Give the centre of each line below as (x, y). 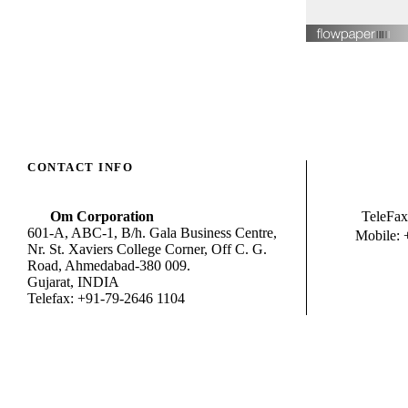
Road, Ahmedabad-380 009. (109, 265)
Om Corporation (102, 216)
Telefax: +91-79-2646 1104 (106, 298)
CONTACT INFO (80, 167)
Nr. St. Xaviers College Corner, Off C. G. (147, 249)
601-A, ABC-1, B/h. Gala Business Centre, (152, 233)
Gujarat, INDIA (73, 282)
